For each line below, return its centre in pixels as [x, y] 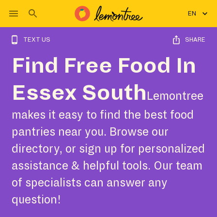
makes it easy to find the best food [103, 115]
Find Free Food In [104, 66]
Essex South [79, 93]
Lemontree [175, 96]
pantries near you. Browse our [90, 132]
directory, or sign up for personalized [108, 149]
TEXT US [37, 40]
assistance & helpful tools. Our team [107, 166]
